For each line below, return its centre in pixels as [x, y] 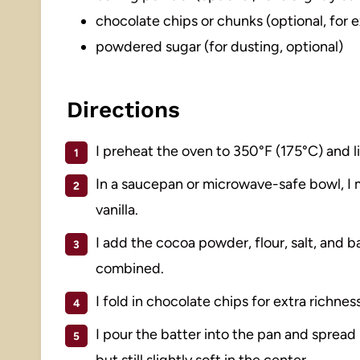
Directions [123, 109]
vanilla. [117, 209]
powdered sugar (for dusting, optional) [219, 46]
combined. [130, 268]
